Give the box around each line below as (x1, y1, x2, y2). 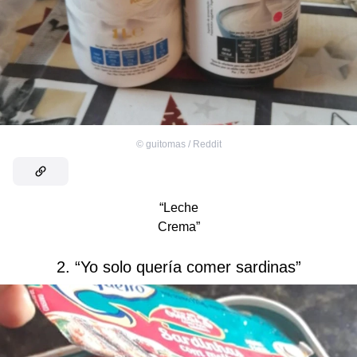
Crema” (157, 219, 200, 233)
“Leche (159, 200, 198, 214)
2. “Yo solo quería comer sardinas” (56, 257, 301, 276)
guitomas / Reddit (145, 138, 222, 150)
